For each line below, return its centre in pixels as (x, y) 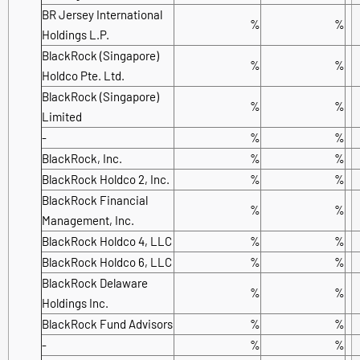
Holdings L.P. (76, 34)
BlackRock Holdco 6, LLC (107, 262)
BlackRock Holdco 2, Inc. (106, 179)
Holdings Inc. (75, 303)
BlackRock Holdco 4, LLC (107, 241)
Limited (62, 116)
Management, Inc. (88, 220)
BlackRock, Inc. (82, 158)
